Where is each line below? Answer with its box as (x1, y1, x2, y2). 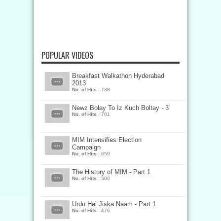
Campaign (72, 144, 101, 151)
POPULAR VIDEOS (41, 49, 93, 61)
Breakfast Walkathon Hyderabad (72, 72, 164, 79)
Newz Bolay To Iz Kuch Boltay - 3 (72, 104, 169, 111)
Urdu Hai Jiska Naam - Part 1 (72, 200, 156, 208)
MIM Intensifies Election (72, 136, 142, 144)
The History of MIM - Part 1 (72, 168, 150, 176)
